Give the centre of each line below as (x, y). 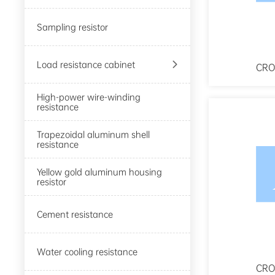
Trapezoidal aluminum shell (94, 135)
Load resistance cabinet (86, 65)
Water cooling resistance (87, 252)
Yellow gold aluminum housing (100, 172)
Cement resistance (75, 215)
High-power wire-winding (89, 97)
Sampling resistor (73, 27)
